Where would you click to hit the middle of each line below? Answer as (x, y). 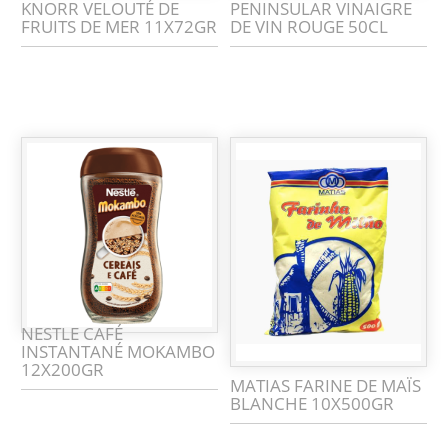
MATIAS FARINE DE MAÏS (326, 386)
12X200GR (63, 369)
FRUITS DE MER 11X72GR (119, 26)
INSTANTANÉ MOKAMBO (118, 351)
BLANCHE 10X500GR (312, 404)
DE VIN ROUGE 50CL (309, 26)
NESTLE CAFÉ (72, 333)
